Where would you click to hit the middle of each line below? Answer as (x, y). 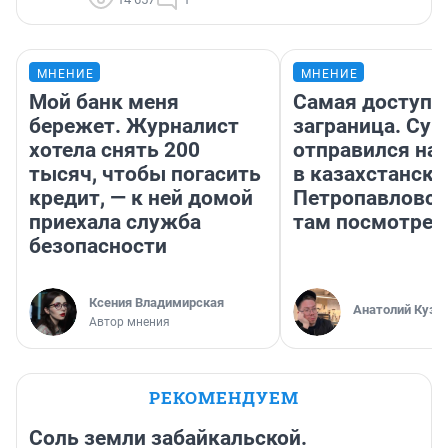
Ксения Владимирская (156, 303)
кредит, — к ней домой (141, 198)
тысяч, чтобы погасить (145, 174)
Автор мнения (129, 322)
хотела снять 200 (114, 150)
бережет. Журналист (134, 126)
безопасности (98, 246)
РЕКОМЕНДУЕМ (224, 398)
